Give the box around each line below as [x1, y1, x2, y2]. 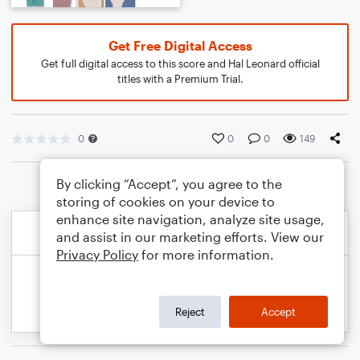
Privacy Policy [56, 247, 138, 262]
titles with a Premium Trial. [117, 72, 243, 85]
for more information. [138, 247, 274, 262]
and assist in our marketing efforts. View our [56, 229, 324, 244]
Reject [175, 305, 205, 318]
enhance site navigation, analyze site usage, [56, 211, 325, 227]
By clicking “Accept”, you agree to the [56, 176, 282, 191]
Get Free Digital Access [108, 38, 252, 53]
